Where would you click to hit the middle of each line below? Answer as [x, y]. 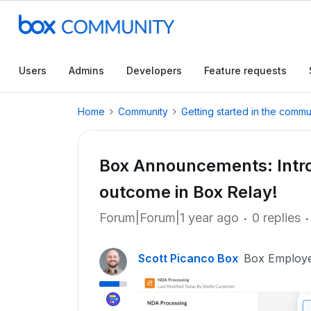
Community [143, 111]
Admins [86, 70]
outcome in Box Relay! [188, 192]
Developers [154, 70]
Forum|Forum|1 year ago [169, 218]
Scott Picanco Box [188, 258]
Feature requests [245, 70]
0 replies [276, 218]
